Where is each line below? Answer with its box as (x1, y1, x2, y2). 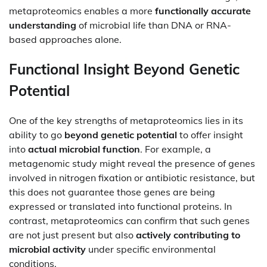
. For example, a (140, 142, 211, 155)
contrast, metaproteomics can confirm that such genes (9, 214, 250, 226)
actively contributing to (136, 228, 240, 241)
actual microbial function (28, 142, 140, 155)
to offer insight (177, 128, 243, 141)
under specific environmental (86, 243, 216, 255)
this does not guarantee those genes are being (9, 185, 215, 198)
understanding (9, 18, 76, 31)
